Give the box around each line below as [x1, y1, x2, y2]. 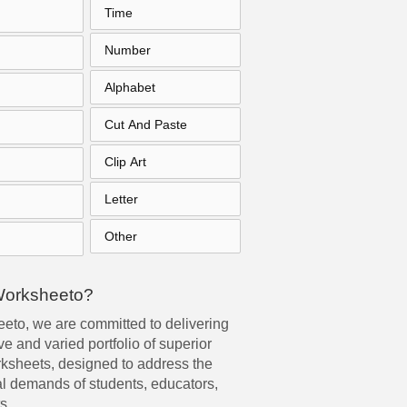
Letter [104, 192, 139, 206]
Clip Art [104, 154, 147, 169]
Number [104, 43, 152, 57]
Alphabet [104, 80, 156, 94]
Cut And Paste [104, 117, 188, 132]
